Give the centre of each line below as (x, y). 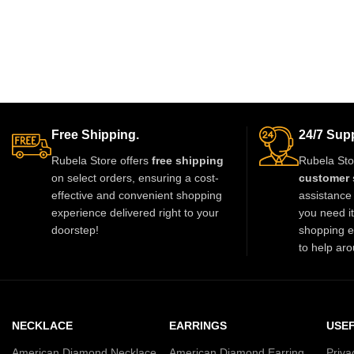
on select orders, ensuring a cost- (135, 177)
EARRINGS (198, 325)
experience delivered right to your (135, 212)
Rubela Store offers (102, 160)
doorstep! (75, 230)
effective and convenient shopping (137, 195)
